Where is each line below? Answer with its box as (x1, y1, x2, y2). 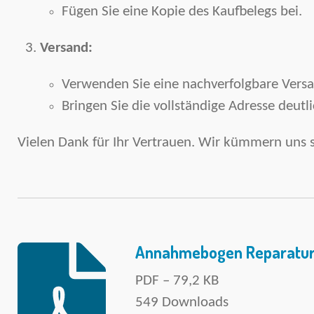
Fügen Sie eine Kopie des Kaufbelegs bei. (62, 4, 302, 19)
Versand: (39, 40, 93, 55)
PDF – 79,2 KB (135, 273, 219, 288)
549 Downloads (135, 294, 228, 310)
